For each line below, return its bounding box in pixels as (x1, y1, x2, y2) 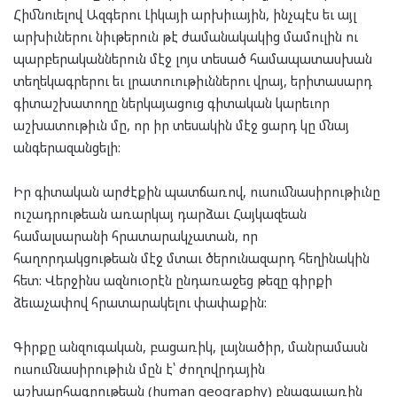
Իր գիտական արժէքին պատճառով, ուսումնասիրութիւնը (13, 183, 380, 201)
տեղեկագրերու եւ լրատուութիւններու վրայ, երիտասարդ (13, 72, 372, 90)
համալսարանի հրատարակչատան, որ (13, 227, 258, 245)
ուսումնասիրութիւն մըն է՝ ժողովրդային (13, 360, 265, 378)
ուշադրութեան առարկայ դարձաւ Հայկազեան (13, 205, 307, 223)
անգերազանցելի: (13, 138, 121, 157)
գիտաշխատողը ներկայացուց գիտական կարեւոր (13, 94, 330, 113)
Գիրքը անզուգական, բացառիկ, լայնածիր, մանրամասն (13, 338, 368, 356)
